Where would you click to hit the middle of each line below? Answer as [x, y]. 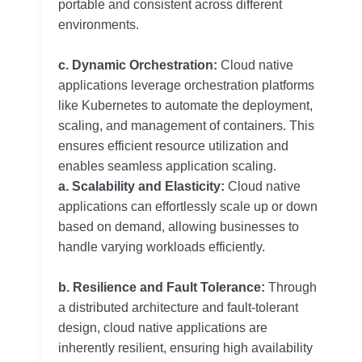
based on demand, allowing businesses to [179, 227]
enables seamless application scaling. [167, 166]
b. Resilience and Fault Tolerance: [162, 288]
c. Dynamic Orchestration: [139, 65]
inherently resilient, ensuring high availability [185, 348]
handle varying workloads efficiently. [162, 247]
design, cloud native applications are [163, 328]
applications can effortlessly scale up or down [188, 207]
